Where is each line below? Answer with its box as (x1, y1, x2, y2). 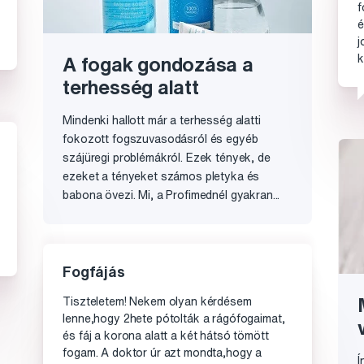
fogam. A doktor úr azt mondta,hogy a (63, 346, 262, 358)
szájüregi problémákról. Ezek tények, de (63, 151, 271, 163)
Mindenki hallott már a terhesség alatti (63, 114, 261, 126)
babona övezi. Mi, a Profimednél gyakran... (63, 188, 280, 201)
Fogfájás (63, 263, 125, 279)
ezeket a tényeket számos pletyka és (63, 170, 260, 182)
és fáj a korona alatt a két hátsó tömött (63, 329, 269, 341)
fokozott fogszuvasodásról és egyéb (63, 132, 258, 145)
